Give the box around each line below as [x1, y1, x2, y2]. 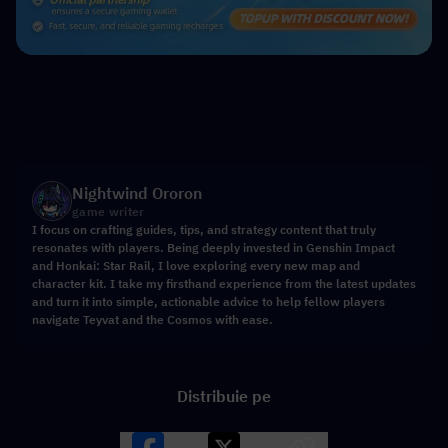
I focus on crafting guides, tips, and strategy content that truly [32, 221, 376, 237]
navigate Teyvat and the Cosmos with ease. [32, 311, 273, 327]
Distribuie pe [177, 385, 271, 406]
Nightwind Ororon [72, 182, 202, 203]
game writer [72, 203, 145, 219]
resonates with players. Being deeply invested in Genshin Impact [32, 239, 395, 255]
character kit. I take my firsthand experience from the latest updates [32, 275, 416, 291]
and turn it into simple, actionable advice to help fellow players [32, 293, 385, 309]
